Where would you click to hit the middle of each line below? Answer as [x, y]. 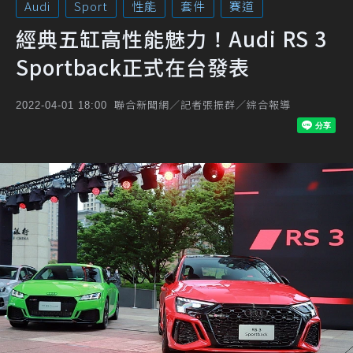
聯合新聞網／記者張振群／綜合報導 [203, 104]
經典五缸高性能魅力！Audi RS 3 [171, 38]
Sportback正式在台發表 [133, 67]
